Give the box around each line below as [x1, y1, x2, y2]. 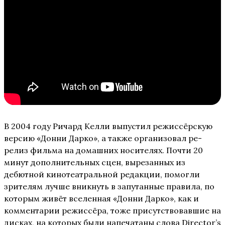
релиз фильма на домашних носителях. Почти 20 [4, 145, 203, 156]
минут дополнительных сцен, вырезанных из [4, 157, 185, 168]
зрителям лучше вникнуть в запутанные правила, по [4, 181, 214, 192]
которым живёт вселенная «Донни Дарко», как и [4, 193, 199, 204]
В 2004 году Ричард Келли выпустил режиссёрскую [4, 121, 212, 132]
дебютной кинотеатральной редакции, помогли [4, 169, 200, 180]
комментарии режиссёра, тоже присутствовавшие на [4, 205, 221, 216]
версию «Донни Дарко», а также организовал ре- [4, 133, 202, 144]
